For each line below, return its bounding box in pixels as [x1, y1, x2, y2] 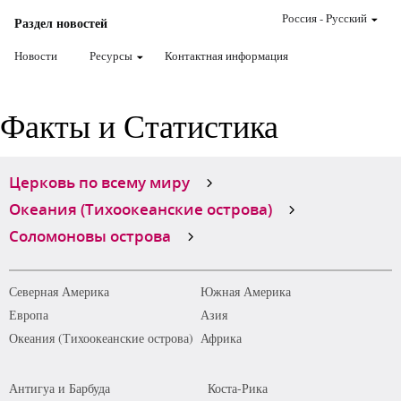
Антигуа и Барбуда [9, 380, 110, 397]
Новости [14, 47, 57, 64]
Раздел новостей [14, 13, 107, 32]
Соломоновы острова [9, 225, 171, 246]
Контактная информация [165, 47, 288, 64]
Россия [282, 10, 317, 26]
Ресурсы [90, 47, 132, 64]
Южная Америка [200, 283, 291, 300]
